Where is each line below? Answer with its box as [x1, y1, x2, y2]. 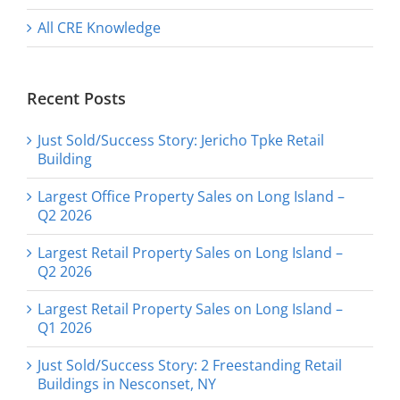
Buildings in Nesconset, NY [37, 374, 216, 395]
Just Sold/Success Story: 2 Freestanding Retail [37, 355, 342, 376]
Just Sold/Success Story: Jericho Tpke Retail [37, 130, 324, 151]
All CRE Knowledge [37, 18, 161, 38]
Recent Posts [27, 87, 126, 110]
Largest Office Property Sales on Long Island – [37, 187, 345, 207]
